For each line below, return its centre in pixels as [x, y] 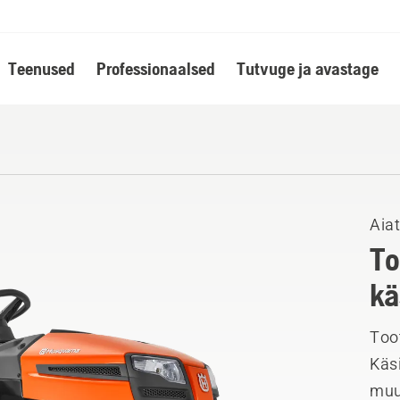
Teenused [41, 68]
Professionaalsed [155, 68]
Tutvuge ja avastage [307, 68]
